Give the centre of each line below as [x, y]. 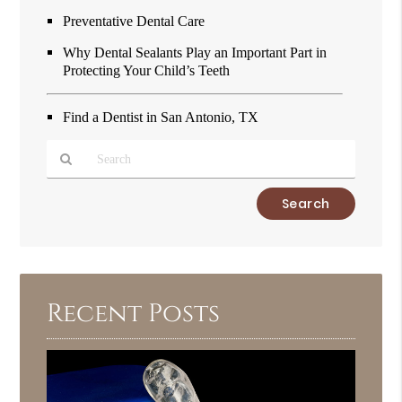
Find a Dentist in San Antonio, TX [161, 118]
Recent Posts [134, 314]
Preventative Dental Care [134, 22]
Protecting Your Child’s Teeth [147, 71]
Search [63, 234]
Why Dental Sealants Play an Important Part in [195, 53]
